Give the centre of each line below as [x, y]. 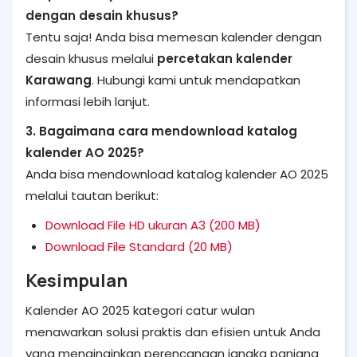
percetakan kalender [225, 59]
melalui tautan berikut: [92, 196]
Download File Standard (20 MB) [139, 247]
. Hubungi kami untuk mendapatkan [196, 80]
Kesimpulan [76, 280]
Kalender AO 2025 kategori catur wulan [140, 310]
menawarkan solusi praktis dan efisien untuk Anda [173, 332]
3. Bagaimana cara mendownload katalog [161, 131]
